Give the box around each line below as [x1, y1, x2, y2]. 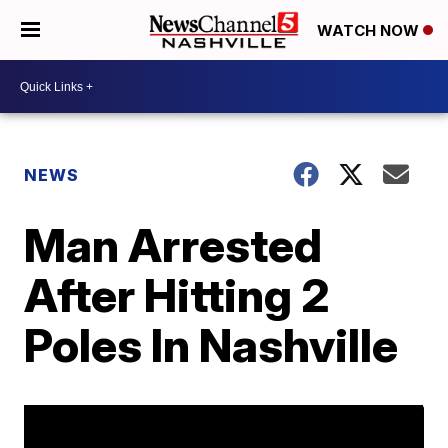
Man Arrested [24, 217, 323, 273]
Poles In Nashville [24, 317, 399, 373]
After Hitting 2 [24, 267, 331, 323]
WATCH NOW [317, 21, 423, 41]
